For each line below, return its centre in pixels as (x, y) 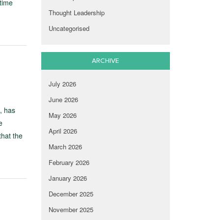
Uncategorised (69, 28)
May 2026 (62, 115)
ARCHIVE (105, 61)
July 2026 (62, 84)
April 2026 (63, 131)
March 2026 (65, 147)
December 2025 (71, 194)
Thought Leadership (76, 13)
